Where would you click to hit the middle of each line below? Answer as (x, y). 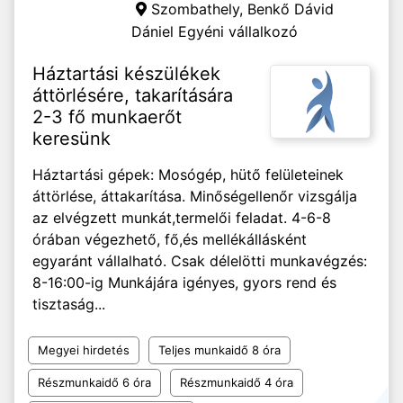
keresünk (72, 139)
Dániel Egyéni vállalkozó (215, 31)
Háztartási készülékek (126, 74)
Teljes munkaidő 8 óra (219, 350)
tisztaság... (69, 304)
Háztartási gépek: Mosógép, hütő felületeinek (188, 175)
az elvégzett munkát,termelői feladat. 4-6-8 (182, 218)
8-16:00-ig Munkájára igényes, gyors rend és (184, 282)
